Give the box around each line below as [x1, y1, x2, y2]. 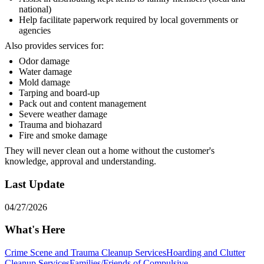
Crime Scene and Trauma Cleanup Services [5, 247, 166, 258]
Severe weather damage [19, 109, 107, 120]
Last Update [5, 178, 64, 190]
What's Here [5, 223, 65, 236]
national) [19, 4, 51, 15]
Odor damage [19, 56, 70, 67]
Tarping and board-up [19, 88, 100, 98]
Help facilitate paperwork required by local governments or [19, 15, 238, 25]
